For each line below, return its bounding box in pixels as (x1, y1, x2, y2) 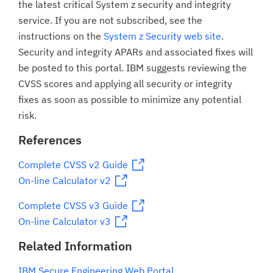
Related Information (18, 238, 132, 254)
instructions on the (18, 30, 104, 42)
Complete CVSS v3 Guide (18, 199, 128, 211)
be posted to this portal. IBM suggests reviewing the (18, 62, 247, 74)
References (18, 132, 82, 148)
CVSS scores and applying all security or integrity (18, 77, 232, 90)
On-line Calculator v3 (18, 215, 111, 227)
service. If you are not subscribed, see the (18, 14, 202, 26)
